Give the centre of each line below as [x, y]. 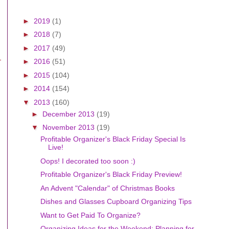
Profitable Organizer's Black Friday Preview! [111, 174]
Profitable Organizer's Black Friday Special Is [113, 139]
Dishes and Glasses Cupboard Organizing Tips [116, 201]
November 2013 [69, 127]
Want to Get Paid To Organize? [90, 215]
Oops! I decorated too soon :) [88, 161]
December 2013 [69, 114]
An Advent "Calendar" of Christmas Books [107, 188]
